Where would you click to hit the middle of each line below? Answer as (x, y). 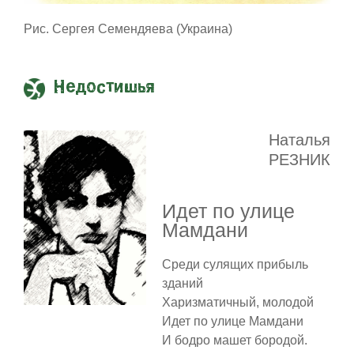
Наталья (299, 140)
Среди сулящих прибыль (235, 265)
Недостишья (104, 88)
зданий (182, 284)
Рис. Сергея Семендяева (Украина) (128, 29)
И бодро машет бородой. (234, 341)
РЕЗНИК (299, 160)
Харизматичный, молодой (237, 303)
